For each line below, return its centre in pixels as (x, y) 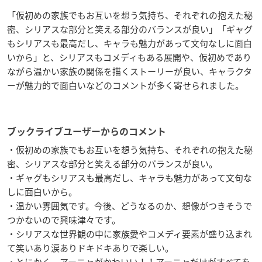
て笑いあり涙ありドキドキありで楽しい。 (90, 248)
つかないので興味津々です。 (64, 220)
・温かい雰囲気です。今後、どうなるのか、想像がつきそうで (130, 206)
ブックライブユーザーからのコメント (87, 132)
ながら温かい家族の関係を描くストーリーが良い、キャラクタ (130, 72)
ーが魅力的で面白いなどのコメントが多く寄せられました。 (125, 86)
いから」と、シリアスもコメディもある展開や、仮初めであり (129, 58)
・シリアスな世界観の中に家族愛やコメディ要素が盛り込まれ (130, 234)
